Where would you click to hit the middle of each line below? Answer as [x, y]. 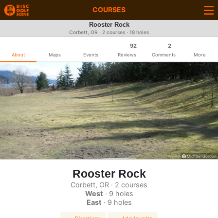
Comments [163, 55]
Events [91, 55]
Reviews [127, 55]
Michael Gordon [201, 156]
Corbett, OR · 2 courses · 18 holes [109, 32]
